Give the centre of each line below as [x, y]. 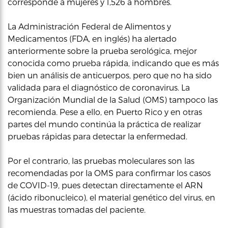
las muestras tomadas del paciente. [77, 209]
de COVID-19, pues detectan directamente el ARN [105, 185]
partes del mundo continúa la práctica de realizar [104, 124]
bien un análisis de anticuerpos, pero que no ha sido [110, 75]
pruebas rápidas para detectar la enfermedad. [97, 136]
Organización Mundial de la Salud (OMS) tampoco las [113, 99]
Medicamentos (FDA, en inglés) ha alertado [92, 38]
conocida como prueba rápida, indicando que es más [113, 63]
